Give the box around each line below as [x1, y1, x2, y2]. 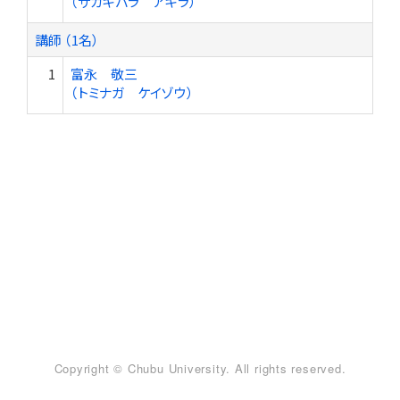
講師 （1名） [35, 30, 99, 49]
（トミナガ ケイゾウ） [71, 83, 194, 102]
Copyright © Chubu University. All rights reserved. [54, 360, 346, 377]
